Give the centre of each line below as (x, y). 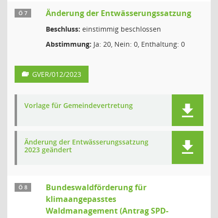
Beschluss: (63, 29)
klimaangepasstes (81, 199)
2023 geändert (48, 150)
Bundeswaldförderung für (96, 187)
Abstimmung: (69, 44)
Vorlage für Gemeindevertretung (79, 105)
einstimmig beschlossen (121, 29)
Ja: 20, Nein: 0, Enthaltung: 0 (138, 44)
